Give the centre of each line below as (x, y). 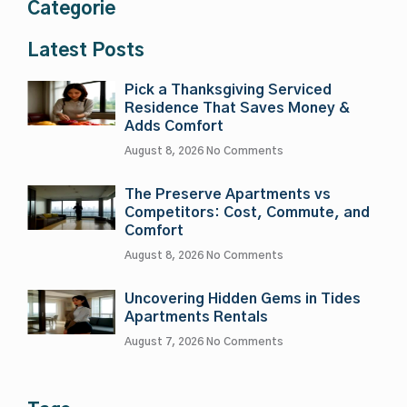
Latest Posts (86, 51)
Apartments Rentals (196, 318)
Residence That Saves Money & (237, 109)
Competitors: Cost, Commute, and (247, 213)
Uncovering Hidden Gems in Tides (243, 299)
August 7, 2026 (165, 342)
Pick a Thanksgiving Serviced (228, 90)
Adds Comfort (174, 127)
